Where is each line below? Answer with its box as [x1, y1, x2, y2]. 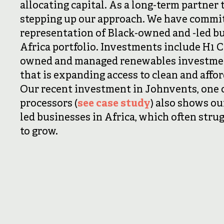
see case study [77, 97, 150, 110]
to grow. [20, 125, 58, 138]
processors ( [20, 97, 77, 110]
